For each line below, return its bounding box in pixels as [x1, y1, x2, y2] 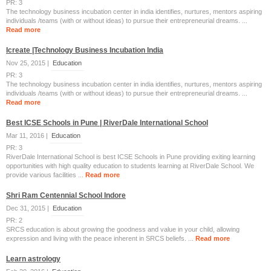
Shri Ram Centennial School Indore [6, 191, 126, 200]
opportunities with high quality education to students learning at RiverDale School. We [6, 162, 254, 169]
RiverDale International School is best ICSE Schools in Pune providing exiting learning [6, 153, 255, 160]
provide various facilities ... [6, 171, 85, 178]
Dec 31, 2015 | [6, 204, 51, 212]
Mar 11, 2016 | [6, 132, 50, 139]
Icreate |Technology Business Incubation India [6, 46, 163, 54]
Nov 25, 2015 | [6, 59, 51, 67]
